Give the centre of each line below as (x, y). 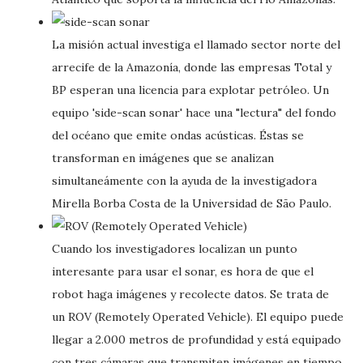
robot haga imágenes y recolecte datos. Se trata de (190, 294)
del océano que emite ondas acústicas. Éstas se (178, 135)
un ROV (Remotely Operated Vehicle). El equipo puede (198, 317)
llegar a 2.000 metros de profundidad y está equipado (196, 340)
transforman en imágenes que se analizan (163, 158)
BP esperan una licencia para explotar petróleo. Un (190, 90)
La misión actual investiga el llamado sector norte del (196, 45)
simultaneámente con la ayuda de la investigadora (184, 181)
